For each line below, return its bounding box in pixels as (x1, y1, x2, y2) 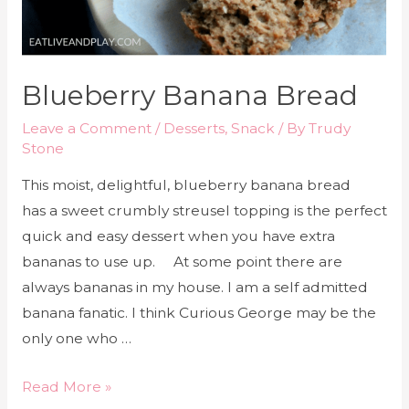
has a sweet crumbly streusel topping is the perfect (21, 202, 387, 220)
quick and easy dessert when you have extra (21, 227, 335, 246)
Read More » (21, 377, 111, 395)
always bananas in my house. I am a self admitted (21, 278, 368, 297)
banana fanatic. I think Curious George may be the (21, 304, 376, 322)
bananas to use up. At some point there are (21, 253, 342, 271)
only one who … (21, 330, 131, 348)
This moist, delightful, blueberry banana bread (21, 176, 351, 194)
